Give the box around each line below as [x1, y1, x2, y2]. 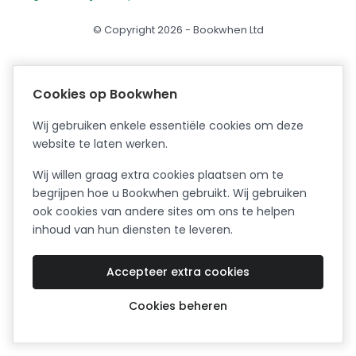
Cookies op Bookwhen [33, 85, 177, 103]
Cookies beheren [129, 298, 227, 314]
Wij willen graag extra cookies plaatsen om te [33, 167, 284, 183]
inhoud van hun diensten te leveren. [33, 222, 233, 238]
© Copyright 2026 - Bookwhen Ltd [92, 23, 264, 37]
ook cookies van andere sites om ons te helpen [33, 203, 295, 219]
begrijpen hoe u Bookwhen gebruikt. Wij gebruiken [33, 185, 307, 201]
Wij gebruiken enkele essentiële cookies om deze [33, 118, 304, 133]
